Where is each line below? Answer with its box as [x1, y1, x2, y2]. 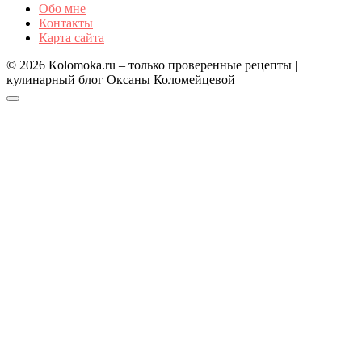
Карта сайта [39, 31, 104, 44]
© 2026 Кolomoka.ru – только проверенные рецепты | [6, 58, 297, 72]
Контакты [39, 16, 93, 30]
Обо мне [39, 2, 86, 15]
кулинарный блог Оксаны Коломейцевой [6, 73, 235, 86]
